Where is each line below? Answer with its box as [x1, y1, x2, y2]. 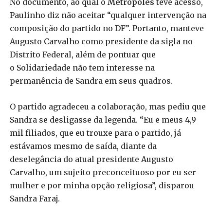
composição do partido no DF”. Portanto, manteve [10, 23, 204, 34]
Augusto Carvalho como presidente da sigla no [10, 36, 193, 47]
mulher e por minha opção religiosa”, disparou [10, 181, 194, 191]
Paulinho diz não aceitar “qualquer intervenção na [10, 10, 206, 20]
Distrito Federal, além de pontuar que [10, 50, 156, 60]
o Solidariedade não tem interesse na [10, 63, 155, 73]
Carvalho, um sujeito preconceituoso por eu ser [10, 167, 196, 178]
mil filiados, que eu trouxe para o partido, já [10, 128, 181, 138]
